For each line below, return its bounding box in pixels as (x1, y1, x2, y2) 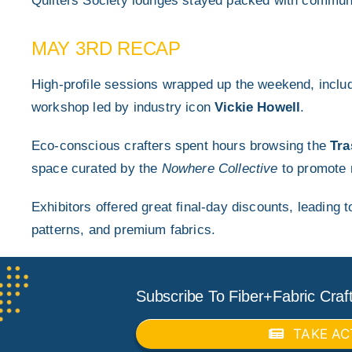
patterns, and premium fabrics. (31, 222, 216, 237)
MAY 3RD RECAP (31, 37, 181, 59)
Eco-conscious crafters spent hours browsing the (31, 137, 331, 153)
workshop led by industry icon (31, 99, 215, 115)
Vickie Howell (214, 99, 301, 115)
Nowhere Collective (161, 160, 278, 176)
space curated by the (31, 160, 162, 176)
